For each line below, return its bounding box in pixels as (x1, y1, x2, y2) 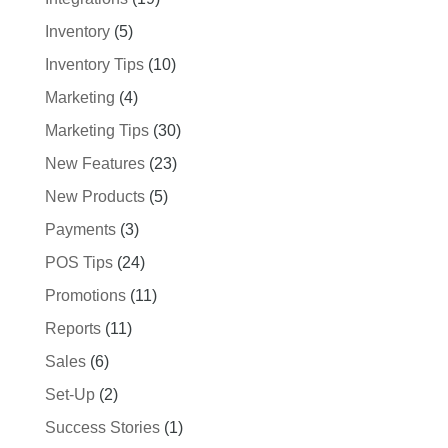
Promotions (44, 287, 126, 304)
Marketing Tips (44, 122, 149, 139)
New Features (44, 155, 145, 172)
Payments (44, 221, 116, 238)
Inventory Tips (44, 56, 144, 73)
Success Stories (44, 419, 160, 436)
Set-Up (44, 386, 95, 403)
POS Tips (44, 254, 113, 271)
